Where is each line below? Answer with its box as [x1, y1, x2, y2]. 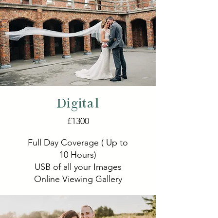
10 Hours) [59, 149, 96, 160]
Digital [56, 98, 100, 111]
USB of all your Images [34, 162, 122, 172]
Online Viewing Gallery [34, 174, 122, 184]
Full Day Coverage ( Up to [28, 137, 128, 148]
